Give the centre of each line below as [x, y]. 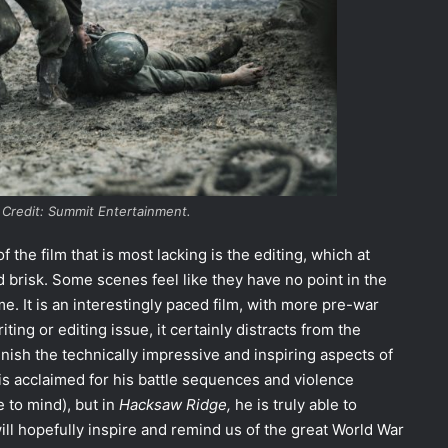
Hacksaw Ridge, [177, 405]
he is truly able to [296, 405]
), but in [90, 405]
